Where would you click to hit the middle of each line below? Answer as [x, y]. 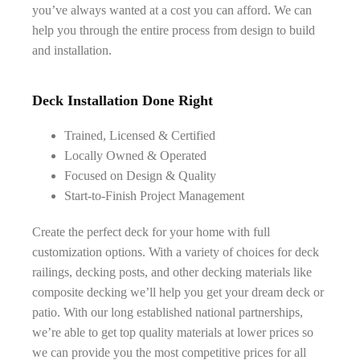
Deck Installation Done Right [123, 100]
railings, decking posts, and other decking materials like [172, 272]
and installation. [72, 50]
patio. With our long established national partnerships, [168, 312]
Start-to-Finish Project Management [154, 196]
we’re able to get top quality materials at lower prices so [173, 332]
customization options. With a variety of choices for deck [176, 252]
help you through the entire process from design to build [174, 30]
